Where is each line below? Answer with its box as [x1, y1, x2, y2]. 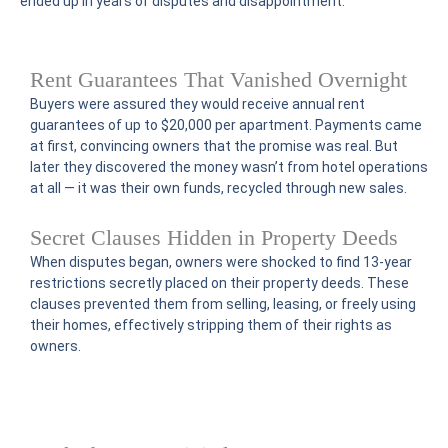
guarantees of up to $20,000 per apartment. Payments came [30, 117, 422, 134]
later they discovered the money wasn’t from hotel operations [30, 159, 428, 176]
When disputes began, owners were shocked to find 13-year [30, 253, 412, 270]
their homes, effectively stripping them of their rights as [30, 316, 392, 333]
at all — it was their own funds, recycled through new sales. [30, 180, 407, 197]
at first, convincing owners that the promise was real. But [30, 138, 398, 155]
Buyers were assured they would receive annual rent [30, 96, 365, 113]
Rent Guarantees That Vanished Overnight [30, 67, 407, 93]
